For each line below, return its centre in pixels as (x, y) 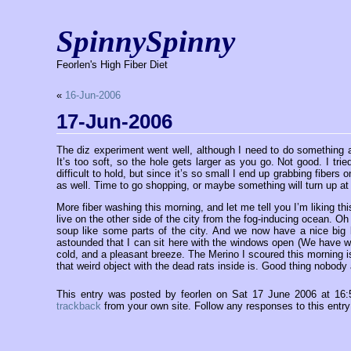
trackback (78, 306)
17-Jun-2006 (114, 121)
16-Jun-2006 (92, 95)
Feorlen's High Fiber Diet (112, 65)
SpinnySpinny (146, 41)
